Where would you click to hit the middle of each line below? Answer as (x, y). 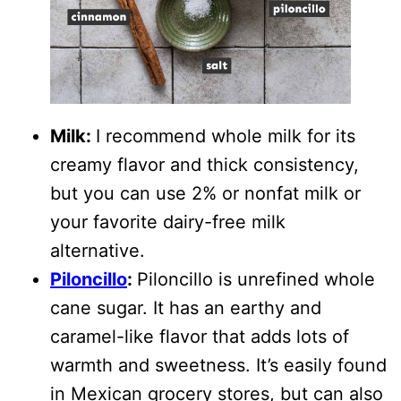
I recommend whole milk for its (226, 136)
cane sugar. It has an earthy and (186, 308)
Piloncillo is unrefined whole (256, 279)
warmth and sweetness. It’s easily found (218, 365)
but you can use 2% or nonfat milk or (205, 193)
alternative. (100, 251)
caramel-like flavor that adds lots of (200, 337)
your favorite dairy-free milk (168, 222)
